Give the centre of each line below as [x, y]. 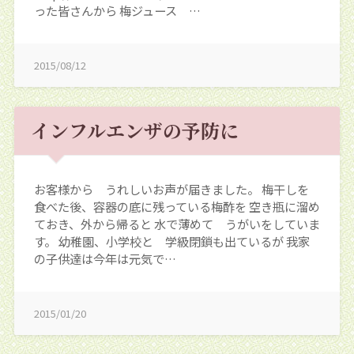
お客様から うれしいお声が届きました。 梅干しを [171, 188]
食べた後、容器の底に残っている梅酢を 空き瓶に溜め [177, 206]
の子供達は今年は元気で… [105, 258]
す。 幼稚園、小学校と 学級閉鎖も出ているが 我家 [171, 241]
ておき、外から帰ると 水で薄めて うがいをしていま [177, 223]
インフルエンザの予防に [134, 130]
